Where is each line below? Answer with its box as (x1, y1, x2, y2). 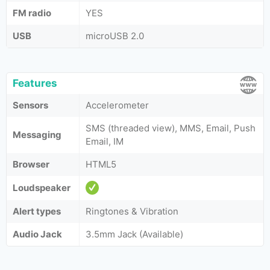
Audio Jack (13, 228, 62, 240)
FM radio (13, 7, 51, 19)
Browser (13, 159, 49, 170)
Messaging (13, 129, 61, 140)
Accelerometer (86, 99, 149, 111)
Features (13, 77, 57, 89)
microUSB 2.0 (86, 30, 144, 42)
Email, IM (86, 136, 124, 147)
